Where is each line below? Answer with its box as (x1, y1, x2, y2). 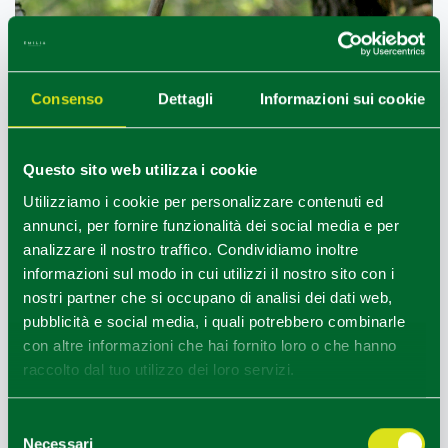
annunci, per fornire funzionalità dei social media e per (23, 216, 399, 234)
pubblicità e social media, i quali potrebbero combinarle (23, 312, 405, 330)
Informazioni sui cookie (259, 90, 425, 108)
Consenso (31, 90, 104, 108)
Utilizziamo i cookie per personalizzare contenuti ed (23, 192, 383, 210)
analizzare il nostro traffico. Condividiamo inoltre (23, 240, 359, 258)
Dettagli (158, 90, 213, 108)
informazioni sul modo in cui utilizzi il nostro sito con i (23, 264, 394, 282)
